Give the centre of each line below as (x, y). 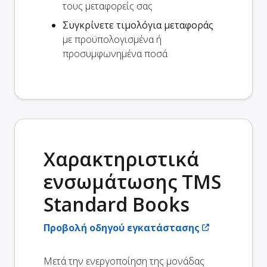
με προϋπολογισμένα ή (112, 39)
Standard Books (117, 204)
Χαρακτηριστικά (121, 159)
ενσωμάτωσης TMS (132, 181)
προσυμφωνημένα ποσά (115, 53)
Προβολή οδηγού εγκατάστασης (122, 227)
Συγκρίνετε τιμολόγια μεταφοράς (138, 25)
